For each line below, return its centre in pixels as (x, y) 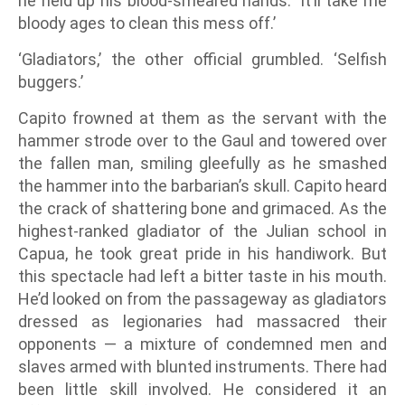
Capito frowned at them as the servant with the (202, 118)
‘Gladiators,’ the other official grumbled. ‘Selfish (202, 60)
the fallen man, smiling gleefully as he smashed (202, 164)
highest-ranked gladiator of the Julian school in (202, 231)
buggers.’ (51, 82)
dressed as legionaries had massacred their (202, 322)
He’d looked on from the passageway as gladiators (202, 299)
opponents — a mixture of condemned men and (202, 344)
